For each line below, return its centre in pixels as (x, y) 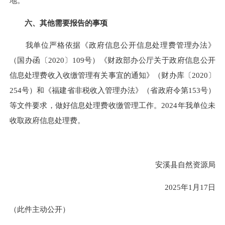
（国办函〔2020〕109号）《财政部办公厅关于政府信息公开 (113, 60)
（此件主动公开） (40, 209)
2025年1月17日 (183, 187)
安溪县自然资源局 (178, 165)
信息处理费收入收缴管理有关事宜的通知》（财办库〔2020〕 (113, 75)
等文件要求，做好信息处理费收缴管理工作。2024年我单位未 (113, 105)
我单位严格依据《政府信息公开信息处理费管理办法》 (113, 45)
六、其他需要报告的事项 (62, 23)
